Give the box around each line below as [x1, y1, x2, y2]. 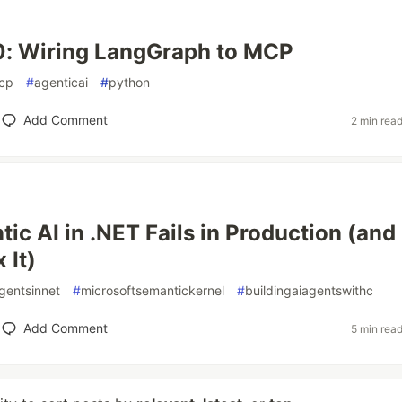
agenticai [34, 74, 88, 90]
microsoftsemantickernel [81, 283, 224, 298]
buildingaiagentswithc [245, 283, 373, 298]
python [109, 74, 150, 90]
